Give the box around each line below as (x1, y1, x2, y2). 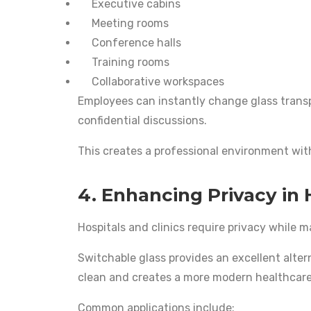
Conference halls (92, 35, 181, 49)
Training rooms (92, 55, 169, 69)
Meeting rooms (92, 16, 169, 30)
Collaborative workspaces (92, 74, 224, 88)
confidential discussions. (78, 113, 207, 127)
